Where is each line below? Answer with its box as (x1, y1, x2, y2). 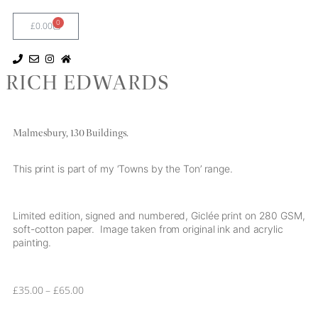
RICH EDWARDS (6, 70, 170, 95)
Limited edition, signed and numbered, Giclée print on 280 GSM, (13, 209, 305, 221)
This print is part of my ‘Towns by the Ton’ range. (13, 163, 241, 175)
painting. (13, 236, 52, 248)
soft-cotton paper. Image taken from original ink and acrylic (13, 223, 283, 235)
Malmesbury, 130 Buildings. (13, 126, 129, 139)
